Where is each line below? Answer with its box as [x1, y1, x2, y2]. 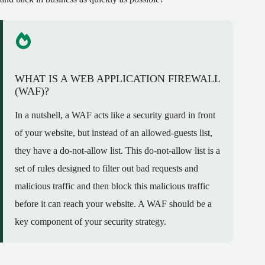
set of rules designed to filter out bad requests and [15, 163, 198, 174]
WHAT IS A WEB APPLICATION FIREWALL [15, 73, 220, 85]
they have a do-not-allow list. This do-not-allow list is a [15, 146, 220, 156]
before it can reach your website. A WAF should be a [15, 199, 212, 209]
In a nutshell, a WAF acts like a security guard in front [15, 110, 215, 121]
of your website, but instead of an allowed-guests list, [15, 128, 212, 138]
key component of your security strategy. [15, 216, 166, 227]
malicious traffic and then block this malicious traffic [15, 181, 209, 192]
